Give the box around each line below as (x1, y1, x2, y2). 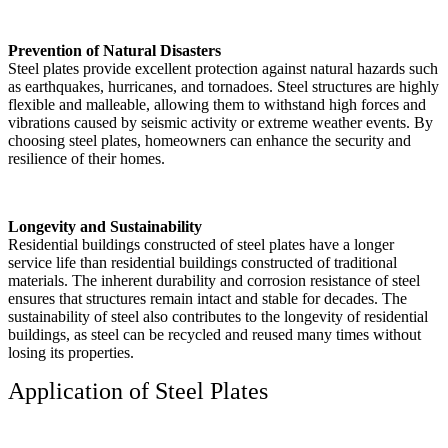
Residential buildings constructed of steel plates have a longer (8, 235, 394, 253)
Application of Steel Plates (8, 377, 268, 404)
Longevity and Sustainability (8, 217, 202, 235)
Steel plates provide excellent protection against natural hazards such (8, 59, 438, 77)
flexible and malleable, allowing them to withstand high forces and (8, 95, 426, 113)
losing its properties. (8, 343, 134, 361)
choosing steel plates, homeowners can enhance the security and (8, 131, 411, 149)
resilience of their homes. (8, 149, 165, 167)
